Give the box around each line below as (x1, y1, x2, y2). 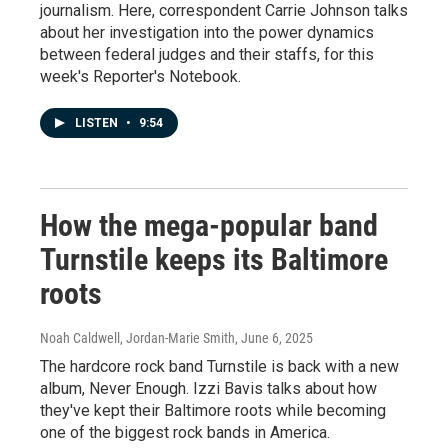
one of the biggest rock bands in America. (40, 422, 330, 442)
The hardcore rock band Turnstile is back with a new (40, 356, 399, 376)
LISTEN (75, 115, 121, 130)
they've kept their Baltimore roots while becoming (40, 400, 386, 420)
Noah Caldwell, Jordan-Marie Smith (40, 329, 235, 346)
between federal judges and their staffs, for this (40, 44, 374, 64)
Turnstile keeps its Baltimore (40, 241, 388, 277)
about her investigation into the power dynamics (40, 22, 374, 42)
